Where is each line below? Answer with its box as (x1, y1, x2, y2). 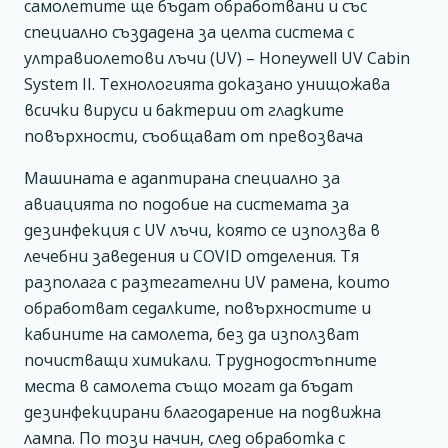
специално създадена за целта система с (24, 20, 354, 43)
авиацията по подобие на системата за (24, 192, 349, 215)
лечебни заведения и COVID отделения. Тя (24, 244, 359, 267)
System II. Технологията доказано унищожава (24, 72, 390, 95)
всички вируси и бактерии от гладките (24, 98, 344, 121)
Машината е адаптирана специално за (24, 166, 340, 189)
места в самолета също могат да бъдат (24, 374, 353, 397)
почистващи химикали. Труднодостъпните (24, 348, 377, 371)
